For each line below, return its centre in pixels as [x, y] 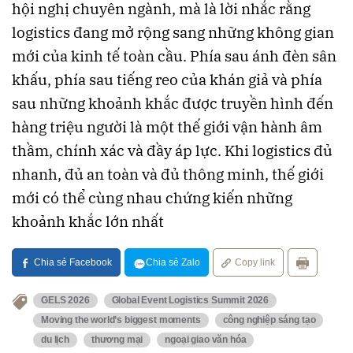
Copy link [255, 263]
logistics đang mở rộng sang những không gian [173, 33]
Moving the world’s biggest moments [121, 320]
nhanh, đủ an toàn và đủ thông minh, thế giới [168, 175]
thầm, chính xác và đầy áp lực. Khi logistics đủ [172, 151]
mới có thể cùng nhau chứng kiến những [152, 198]
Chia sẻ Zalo [173, 263]
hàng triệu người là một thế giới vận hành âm [167, 127]
